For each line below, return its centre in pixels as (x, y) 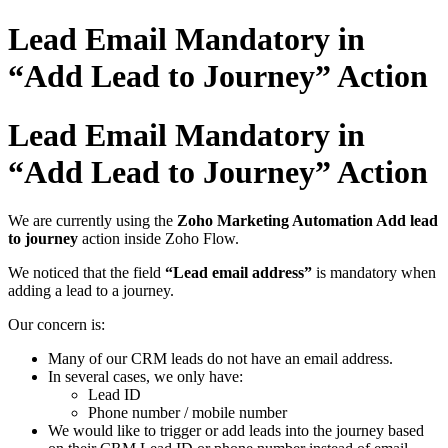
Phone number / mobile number (187, 413)
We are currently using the (92, 221)
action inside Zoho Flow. (158, 239)
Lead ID (114, 395)
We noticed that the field (86, 273)
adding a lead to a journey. (91, 291)
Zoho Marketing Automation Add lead (307, 221)
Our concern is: (56, 325)
